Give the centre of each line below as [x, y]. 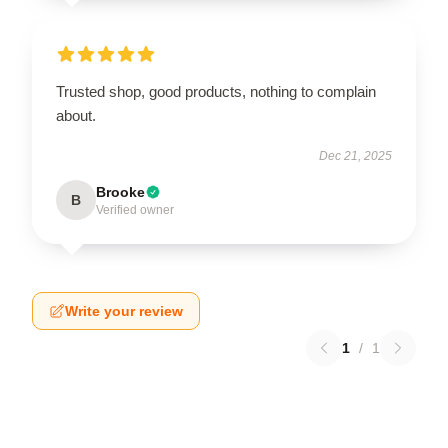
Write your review [124, 310]
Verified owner [135, 209]
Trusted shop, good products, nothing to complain [216, 91]
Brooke [120, 191]
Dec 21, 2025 [355, 155]
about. [76, 115]
